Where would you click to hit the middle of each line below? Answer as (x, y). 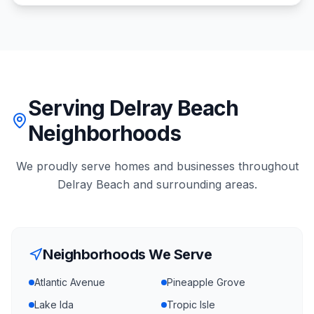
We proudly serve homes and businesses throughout (157, 166)
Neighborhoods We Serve (127, 254)
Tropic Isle (191, 305)
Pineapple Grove (206, 282)
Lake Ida (54, 305)
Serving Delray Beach (133, 108)
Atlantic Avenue (70, 282)
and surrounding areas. (193, 184)
